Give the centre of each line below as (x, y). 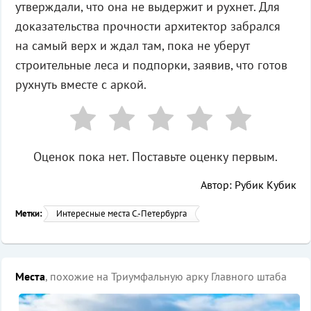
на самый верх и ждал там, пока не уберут (132, 45)
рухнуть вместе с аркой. (81, 84)
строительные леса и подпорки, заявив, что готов (151, 65)
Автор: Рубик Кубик (248, 185)
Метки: (28, 213)
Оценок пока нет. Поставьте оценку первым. (155, 157)
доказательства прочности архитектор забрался (148, 26)
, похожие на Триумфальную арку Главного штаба (166, 276)
